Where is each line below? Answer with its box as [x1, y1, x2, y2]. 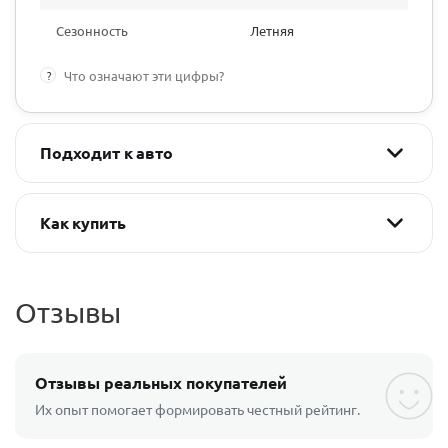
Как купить [40, 212, 126, 233]
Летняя [250, 22, 294, 39]
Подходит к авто [40, 142, 173, 163]
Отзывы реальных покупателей [35, 372, 287, 393]
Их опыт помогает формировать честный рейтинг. [35, 400, 360, 418]
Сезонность [56, 22, 128, 39]
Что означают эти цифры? [64, 67, 224, 84]
